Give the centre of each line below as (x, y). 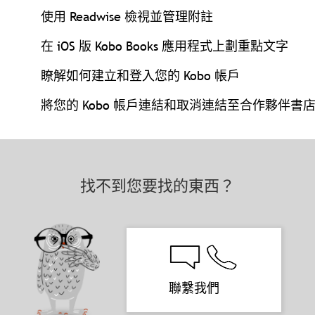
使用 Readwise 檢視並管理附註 (127, 17)
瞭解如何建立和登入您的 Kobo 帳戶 (140, 76)
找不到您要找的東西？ (157, 186)
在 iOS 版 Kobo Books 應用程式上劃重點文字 (165, 46)
